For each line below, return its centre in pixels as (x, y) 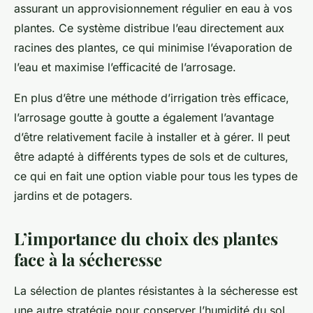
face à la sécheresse (88, 260)
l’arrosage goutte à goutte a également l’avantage (144, 118)
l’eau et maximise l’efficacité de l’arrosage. (125, 67)
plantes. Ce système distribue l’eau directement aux (149, 28)
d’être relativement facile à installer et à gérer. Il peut (152, 137)
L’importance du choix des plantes (146, 239)
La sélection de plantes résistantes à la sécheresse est (156, 291)
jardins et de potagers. (73, 196)
